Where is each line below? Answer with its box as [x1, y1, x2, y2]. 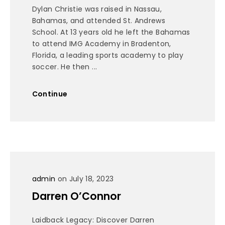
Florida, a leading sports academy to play [32, 50, 183, 60]
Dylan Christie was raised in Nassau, [32, 4, 162, 14]
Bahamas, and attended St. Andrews [32, 15, 166, 26]
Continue [32, 89, 68, 99]
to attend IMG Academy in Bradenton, [32, 38, 171, 49]
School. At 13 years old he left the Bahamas [32, 27, 190, 37]
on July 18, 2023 [55, 174, 114, 184]
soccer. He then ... [32, 61, 97, 72]
